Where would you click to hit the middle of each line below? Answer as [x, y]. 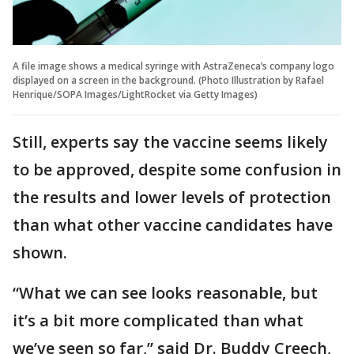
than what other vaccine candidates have [173, 224]
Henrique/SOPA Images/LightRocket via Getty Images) [135, 94]
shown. [40, 252]
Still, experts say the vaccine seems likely [170, 141]
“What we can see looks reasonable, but [165, 292]
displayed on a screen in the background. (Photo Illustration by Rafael [168, 80]
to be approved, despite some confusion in [177, 169]
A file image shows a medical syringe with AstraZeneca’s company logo [173, 66]
